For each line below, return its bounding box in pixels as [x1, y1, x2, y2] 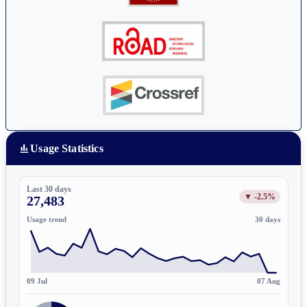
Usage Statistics [30, 143, 103, 155]
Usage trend [27, 215, 67, 224]
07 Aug [256, 277, 280, 286]
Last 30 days [27, 184, 72, 193]
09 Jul [27, 277, 48, 286]
